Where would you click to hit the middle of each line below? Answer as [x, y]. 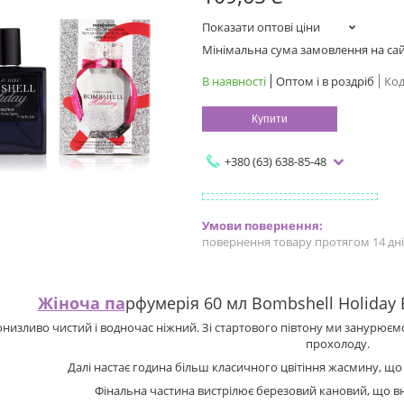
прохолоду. [337, 344]
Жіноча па [81, 303]
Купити [270, 119]
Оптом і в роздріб [325, 82]
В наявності [234, 82]
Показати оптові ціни [261, 28]
